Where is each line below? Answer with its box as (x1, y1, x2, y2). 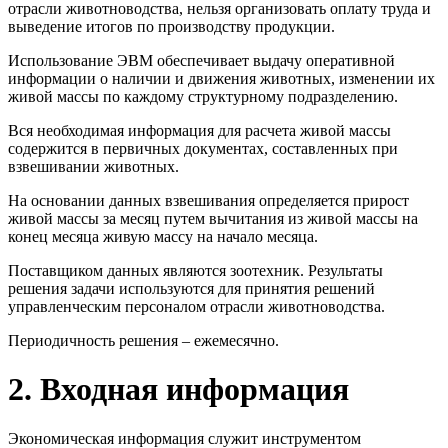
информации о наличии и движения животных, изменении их (8, 69, 435, 87)
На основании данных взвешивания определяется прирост (8, 191, 409, 209)
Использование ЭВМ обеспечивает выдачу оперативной (8, 51, 395, 69)
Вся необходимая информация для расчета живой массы (8, 121, 391, 139)
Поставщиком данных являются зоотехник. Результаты (8, 261, 383, 279)
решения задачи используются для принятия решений (8, 279, 375, 297)
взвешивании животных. (8, 157, 179, 175)
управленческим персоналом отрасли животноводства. (8, 297, 385, 315)
